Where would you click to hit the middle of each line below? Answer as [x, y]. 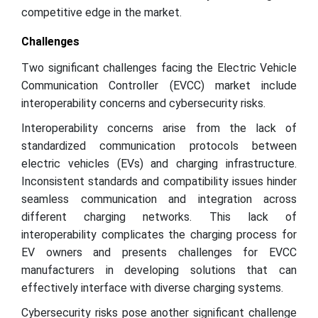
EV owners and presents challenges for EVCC [159, 252]
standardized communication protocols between [159, 146]
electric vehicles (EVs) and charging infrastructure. [159, 164]
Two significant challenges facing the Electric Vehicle [159, 68]
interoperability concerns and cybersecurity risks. [143, 103]
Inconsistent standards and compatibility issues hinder [159, 181]
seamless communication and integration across [159, 199]
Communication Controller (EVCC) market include [159, 86]
